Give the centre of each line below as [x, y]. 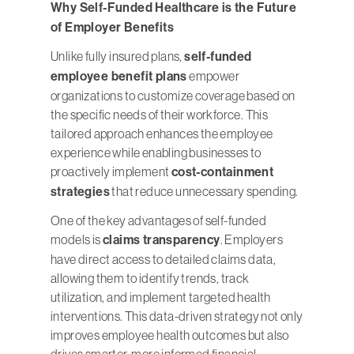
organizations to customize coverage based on [173, 96]
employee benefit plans [119, 77]
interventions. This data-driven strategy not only [177, 316]
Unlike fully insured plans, [118, 56]
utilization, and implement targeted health [161, 298]
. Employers [252, 240]
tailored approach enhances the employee [162, 134]
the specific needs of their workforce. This [160, 115]
